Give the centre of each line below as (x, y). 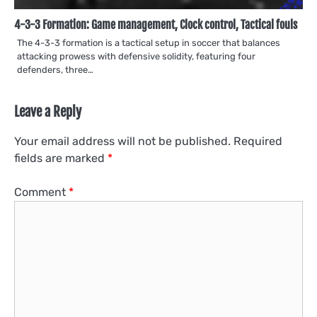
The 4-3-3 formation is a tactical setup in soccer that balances (149, 43)
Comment (41, 192)
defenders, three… (55, 70)
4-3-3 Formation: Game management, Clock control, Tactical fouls (156, 25)
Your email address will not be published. (122, 142)
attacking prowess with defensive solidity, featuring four (136, 57)
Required (258, 142)
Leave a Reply (48, 112)
